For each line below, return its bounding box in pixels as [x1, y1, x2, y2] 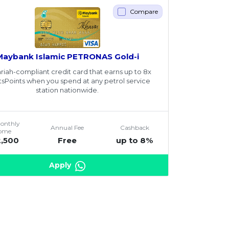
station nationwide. [36, 86, 99, 95]
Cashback [120, 123, 149, 131]
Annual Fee [51, 123, 84, 131]
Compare [129, 8, 158, 16]
